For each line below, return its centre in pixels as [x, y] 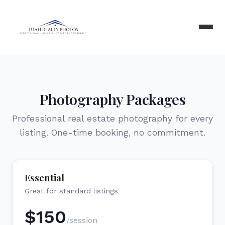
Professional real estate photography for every [113, 119]
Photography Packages [113, 99]
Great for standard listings [71, 191]
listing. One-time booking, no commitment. [113, 133]
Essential [44, 178]
